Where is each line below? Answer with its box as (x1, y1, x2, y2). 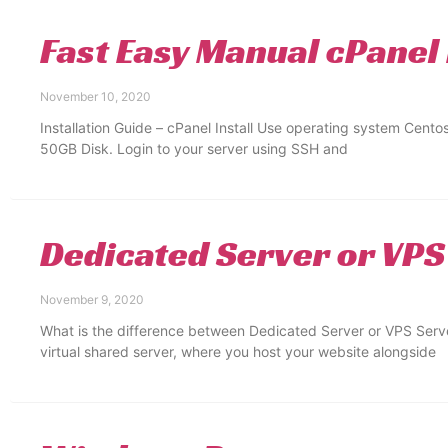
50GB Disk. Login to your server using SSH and (40, 140, 348, 157)
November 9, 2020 (40, 292, 144, 307)
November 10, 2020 (40, 89, 151, 104)
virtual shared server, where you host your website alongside (40, 343, 436, 360)
